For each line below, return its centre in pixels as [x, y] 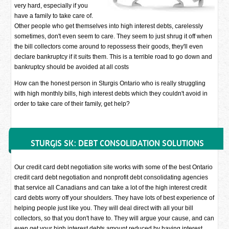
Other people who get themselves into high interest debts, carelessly [109, 26]
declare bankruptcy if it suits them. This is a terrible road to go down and [113, 57]
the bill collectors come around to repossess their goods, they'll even [109, 47]
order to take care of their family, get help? [72, 104]
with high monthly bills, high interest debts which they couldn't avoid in [111, 94]
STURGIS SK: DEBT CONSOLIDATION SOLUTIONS [117, 143]
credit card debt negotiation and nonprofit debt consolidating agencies [111, 177]
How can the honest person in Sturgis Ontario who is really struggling [110, 83]
